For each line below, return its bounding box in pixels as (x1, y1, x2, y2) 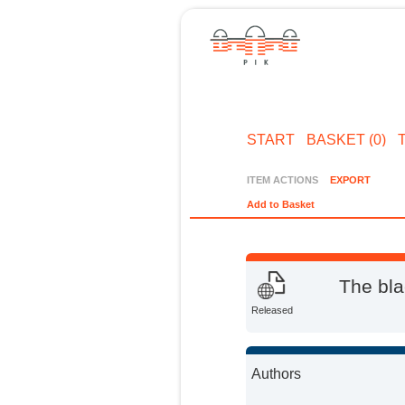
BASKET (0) (306, 131, 386, 147)
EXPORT (329, 174, 371, 185)
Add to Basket (247, 199, 316, 211)
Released (251, 305, 294, 316)
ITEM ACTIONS (247, 174, 319, 185)
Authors (251, 365, 302, 381)
